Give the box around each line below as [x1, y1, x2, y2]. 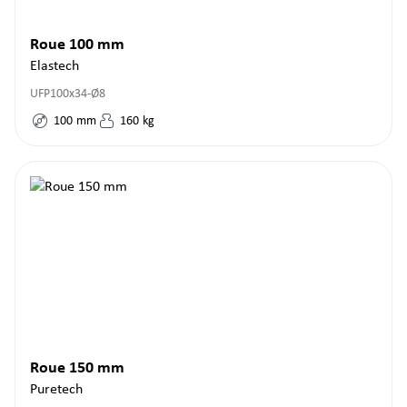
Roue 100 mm [30, 36, 124, 54]
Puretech [30, 382, 83, 397]
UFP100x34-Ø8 [30, 87, 105, 101]
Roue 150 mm [30, 360, 124, 377]
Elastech [30, 59, 79, 74]
